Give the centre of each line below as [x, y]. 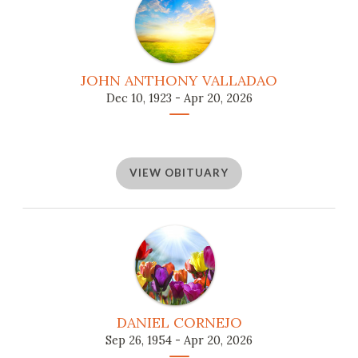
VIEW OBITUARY [179, 173]
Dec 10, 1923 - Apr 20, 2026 [179, 98]
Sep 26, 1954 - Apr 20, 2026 [179, 340]
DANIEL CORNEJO [179, 322]
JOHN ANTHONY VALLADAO [179, 80]
